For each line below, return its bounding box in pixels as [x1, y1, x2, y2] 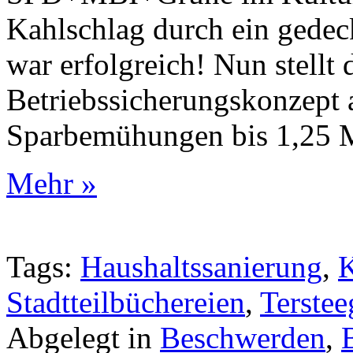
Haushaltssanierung [80, 250, 322, 284]
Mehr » [6, 166, 97, 201]
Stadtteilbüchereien [6, 285, 245, 320]
